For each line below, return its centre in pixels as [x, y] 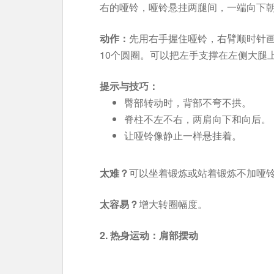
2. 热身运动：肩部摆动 [149, 235]
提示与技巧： [129, 86]
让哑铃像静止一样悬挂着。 [183, 135]
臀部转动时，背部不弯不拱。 [188, 102]
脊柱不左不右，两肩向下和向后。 [198, 119]
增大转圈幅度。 [173, 204]
